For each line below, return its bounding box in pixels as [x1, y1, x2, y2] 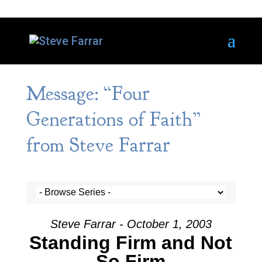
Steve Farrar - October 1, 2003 [50, 218, 212, 230]
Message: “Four [26, 81, 150, 106]
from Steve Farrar [26, 132, 170, 158]
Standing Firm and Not [29, 232, 233, 253]
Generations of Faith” [26, 106, 201, 132]
